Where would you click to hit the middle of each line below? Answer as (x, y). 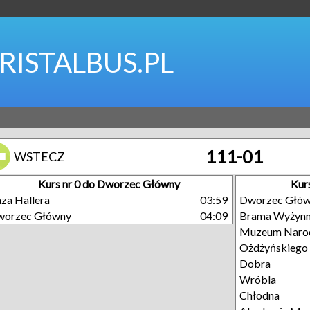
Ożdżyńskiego (274, 247)
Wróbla (258, 279)
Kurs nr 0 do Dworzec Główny (109, 184)
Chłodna (259, 295)
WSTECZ (39, 156)
